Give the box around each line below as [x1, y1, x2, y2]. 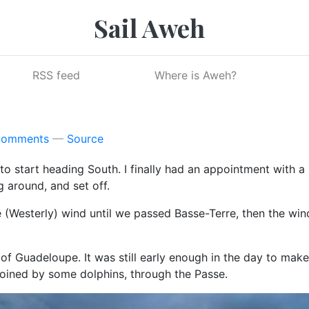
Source [67, 132, 103, 146]
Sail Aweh [93, 11, 205, 44]
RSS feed [32, 68, 81, 82]
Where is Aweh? [154, 68, 237, 82]
